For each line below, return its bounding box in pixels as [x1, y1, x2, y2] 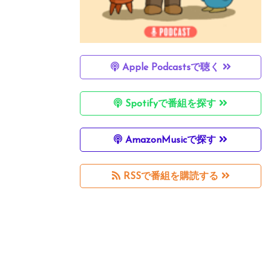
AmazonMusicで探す [122, 135, 219, 145]
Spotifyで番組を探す [122, 99, 219, 109]
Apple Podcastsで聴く [119, 62, 223, 73]
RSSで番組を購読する [120, 171, 221, 181]
